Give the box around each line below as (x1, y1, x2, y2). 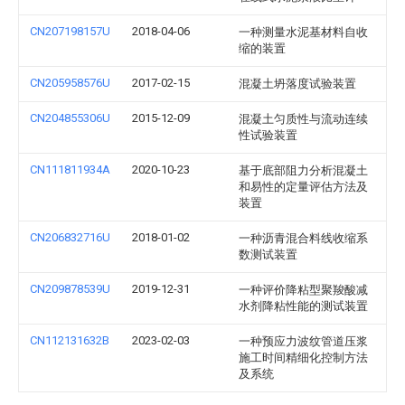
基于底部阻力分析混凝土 (239, 164, 368, 177)
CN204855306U (30, 111, 110, 125)
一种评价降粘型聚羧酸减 (239, 283, 368, 297)
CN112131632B (30, 334, 109, 347)
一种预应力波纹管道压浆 (239, 334, 368, 348)
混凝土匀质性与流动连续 (239, 112, 368, 126)
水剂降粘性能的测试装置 (239, 299, 368, 313)
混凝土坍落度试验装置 (239, 77, 356, 90)
